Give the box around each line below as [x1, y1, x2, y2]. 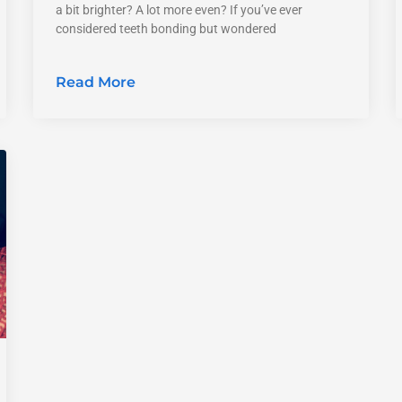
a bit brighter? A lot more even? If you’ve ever [56, 2, 303, 17]
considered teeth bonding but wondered [56, 21, 277, 36]
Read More [56, 73, 136, 91]
